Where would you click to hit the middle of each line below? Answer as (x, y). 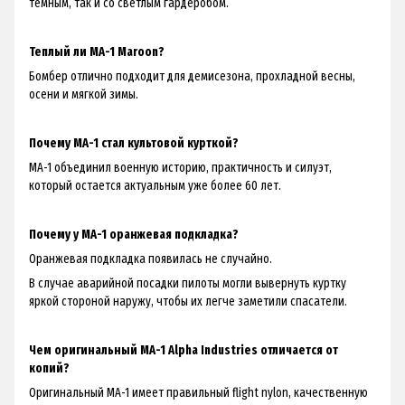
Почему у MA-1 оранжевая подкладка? (134, 235)
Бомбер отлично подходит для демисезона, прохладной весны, (192, 77)
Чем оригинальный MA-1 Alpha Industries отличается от (184, 351)
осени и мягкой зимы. (84, 95)
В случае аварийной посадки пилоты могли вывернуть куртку (188, 284)
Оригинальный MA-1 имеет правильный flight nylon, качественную (198, 393)
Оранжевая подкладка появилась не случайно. (151, 259)
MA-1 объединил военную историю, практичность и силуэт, (180, 168)
